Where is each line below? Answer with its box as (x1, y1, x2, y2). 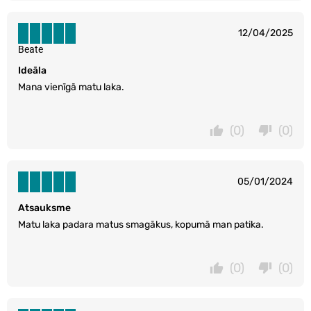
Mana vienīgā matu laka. (18, 81, 124, 93)
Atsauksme (18, 201, 71, 214)
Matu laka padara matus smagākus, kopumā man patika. (18, 218, 264, 230)
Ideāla (18, 64, 47, 76)
